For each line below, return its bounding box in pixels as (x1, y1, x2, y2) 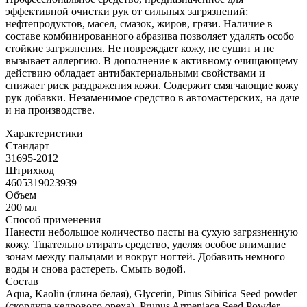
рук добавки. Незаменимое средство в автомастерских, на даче (5, 91, 299, 103)
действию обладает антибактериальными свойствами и (5, 66, 265, 79)
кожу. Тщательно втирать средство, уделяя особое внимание (5, 238, 286, 250)
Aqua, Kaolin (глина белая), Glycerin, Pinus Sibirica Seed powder (5, 287, 297, 299)
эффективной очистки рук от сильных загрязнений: (5, 5, 248, 17)
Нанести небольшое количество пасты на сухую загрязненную (5, 225, 298, 238)
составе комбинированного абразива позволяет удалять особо (5, 29, 294, 42)
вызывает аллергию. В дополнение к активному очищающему (5, 54, 298, 66)
